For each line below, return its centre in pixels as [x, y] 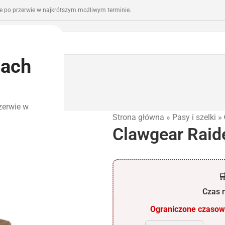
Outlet [36, 88]
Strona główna [138, 118]
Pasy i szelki [194, 118]
